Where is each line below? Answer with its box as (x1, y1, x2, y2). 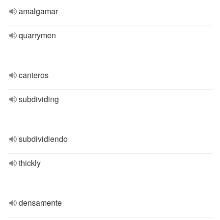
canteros (19, 69, 49, 81)
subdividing (19, 93, 59, 105)
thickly (19, 157, 41, 168)
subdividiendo (19, 133, 68, 144)
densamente (19, 197, 62, 208)
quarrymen (19, 29, 56, 41)
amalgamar (19, 5, 58, 17)
